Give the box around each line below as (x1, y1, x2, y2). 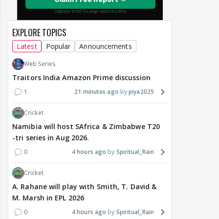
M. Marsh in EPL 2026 (12, 193, 84, 203)
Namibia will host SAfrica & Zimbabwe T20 (12, 122, 160, 131)
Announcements (79, 42, 132, 51)
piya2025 (129, 88, 154, 96)
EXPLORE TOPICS (12, 26, 66, 39)
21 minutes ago (74, 88, 119, 96)
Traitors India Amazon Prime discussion (12, 73, 151, 83)
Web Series (24, 60, 55, 68)
